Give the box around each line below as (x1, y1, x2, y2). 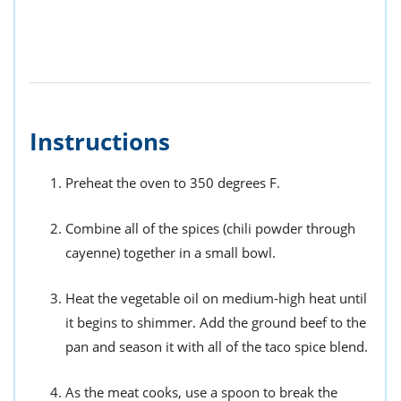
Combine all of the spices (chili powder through (65, 219, 355, 238)
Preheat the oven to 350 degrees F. (65, 174, 280, 192)
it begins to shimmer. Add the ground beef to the (65, 313, 366, 332)
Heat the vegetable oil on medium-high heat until (65, 289, 367, 308)
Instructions (30, 125, 170, 158)
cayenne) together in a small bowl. (65, 243, 276, 262)
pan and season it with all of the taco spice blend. (65, 337, 368, 356)
